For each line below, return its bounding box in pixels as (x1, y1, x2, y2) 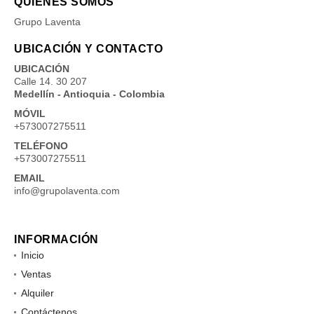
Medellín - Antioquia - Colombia (14, 88, 165, 100)
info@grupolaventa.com (14, 184, 120, 196)
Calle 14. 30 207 (14, 75, 87, 87)
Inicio (21, 249, 44, 261)
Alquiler (21, 287, 54, 299)
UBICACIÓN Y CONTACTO (14, 42, 163, 55)
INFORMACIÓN (14, 233, 99, 245)
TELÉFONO (14, 139, 68, 151)
